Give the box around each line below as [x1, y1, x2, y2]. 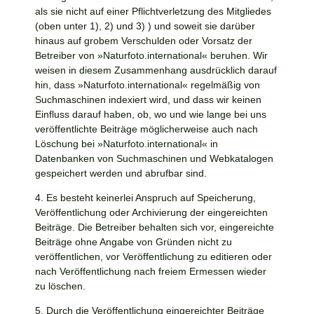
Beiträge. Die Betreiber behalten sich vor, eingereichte [35, 221, 274, 233]
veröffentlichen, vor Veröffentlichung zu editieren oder [35, 251, 272, 263]
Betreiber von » [35, 49, 103, 61]
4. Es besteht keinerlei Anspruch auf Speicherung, [35, 192, 256, 204]
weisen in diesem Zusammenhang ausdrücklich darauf [35, 64, 277, 76]
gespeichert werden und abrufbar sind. [35, 167, 207, 179]
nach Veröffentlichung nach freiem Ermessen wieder [35, 266, 266, 278]
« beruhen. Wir [202, 49, 268, 61]
